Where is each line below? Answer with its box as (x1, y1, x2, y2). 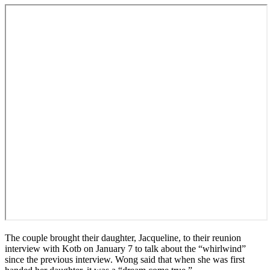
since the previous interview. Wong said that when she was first (5, 254, 245, 265)
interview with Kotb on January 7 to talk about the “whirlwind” (5, 243, 246, 254)
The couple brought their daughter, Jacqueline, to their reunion (5, 232, 241, 243)
